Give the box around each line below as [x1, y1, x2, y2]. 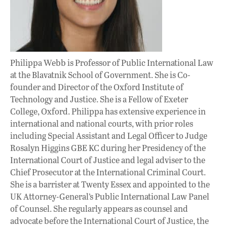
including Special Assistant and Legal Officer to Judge [10, 129, 207, 141]
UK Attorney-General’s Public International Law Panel [10, 190, 209, 202]
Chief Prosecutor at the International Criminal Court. [10, 166, 206, 178]
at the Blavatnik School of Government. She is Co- [10, 68, 191, 81]
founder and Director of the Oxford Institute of [10, 81, 183, 93]
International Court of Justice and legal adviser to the [10, 154, 205, 166]
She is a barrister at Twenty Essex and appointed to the [10, 178, 210, 190]
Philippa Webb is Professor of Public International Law [10, 56, 213, 68]
